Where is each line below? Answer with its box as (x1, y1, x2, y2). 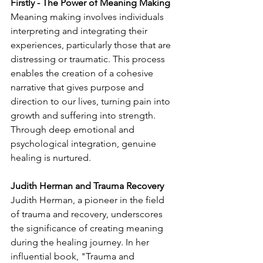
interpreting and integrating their (11, 25, 150, 36)
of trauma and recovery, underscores (11, 208, 165, 220)
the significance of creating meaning (11, 222, 166, 234)
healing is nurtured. (11, 152, 91, 163)
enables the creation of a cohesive (11, 68, 156, 79)
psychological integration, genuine (11, 138, 159, 149)
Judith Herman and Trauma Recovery (11, 180, 164, 191)
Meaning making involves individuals (11, 11, 166, 22)
